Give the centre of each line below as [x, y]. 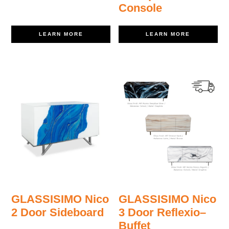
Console [141, 8]
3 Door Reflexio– [163, 212]
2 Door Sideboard [58, 212]
